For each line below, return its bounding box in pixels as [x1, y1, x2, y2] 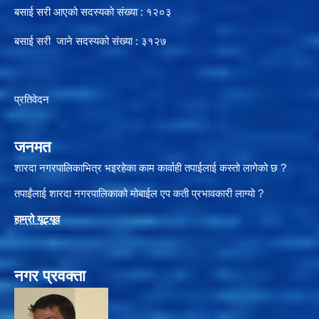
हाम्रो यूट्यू [14, 212, 55, 225]
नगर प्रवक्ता [14, 266, 85, 285]
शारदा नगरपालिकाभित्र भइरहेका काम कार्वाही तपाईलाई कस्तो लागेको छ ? [14, 161, 286, 174]
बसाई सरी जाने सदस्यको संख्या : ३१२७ [14, 34, 167, 47]
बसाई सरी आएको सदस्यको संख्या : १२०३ [14, 5, 172, 18]
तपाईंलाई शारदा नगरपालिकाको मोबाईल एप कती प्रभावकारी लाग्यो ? [14, 187, 263, 199]
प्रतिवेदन [14, 93, 49, 105]
